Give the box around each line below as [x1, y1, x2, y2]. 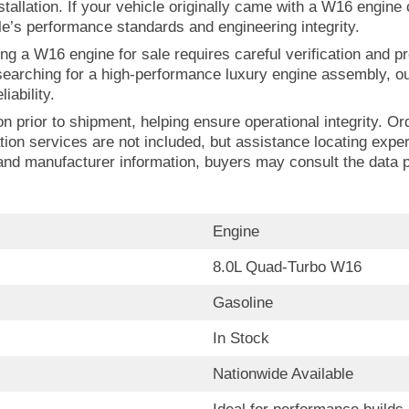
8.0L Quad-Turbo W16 [212, 258, 362, 276]
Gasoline [212, 294, 273, 311]
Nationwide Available [212, 365, 353, 383]
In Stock [212, 330, 269, 347]
